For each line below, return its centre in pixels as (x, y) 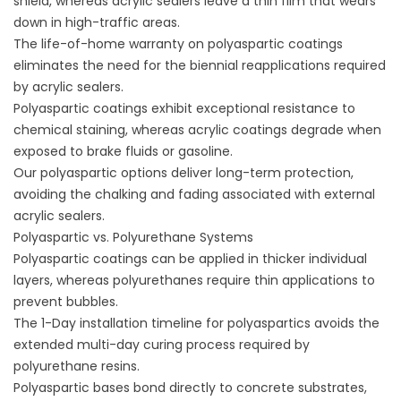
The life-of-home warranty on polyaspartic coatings (178, 44)
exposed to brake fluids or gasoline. (123, 151)
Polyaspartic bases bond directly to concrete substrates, (190, 388)
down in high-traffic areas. (97, 22)
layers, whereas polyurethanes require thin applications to (194, 280)
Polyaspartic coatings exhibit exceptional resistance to (184, 108)
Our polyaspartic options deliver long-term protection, (183, 173)
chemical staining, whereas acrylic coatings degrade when (197, 130)
